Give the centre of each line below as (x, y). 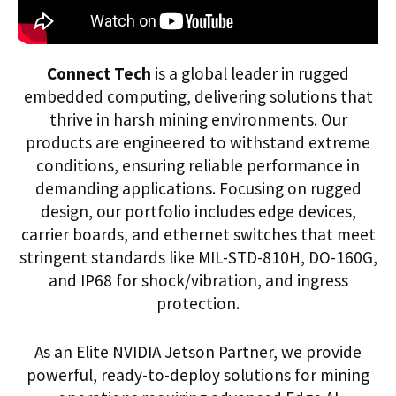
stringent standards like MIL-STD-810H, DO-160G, (198, 257)
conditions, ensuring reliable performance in (198, 165)
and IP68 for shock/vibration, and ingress (198, 280)
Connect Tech (99, 73)
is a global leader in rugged (250, 73)
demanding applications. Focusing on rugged (198, 188)
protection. (198, 303)
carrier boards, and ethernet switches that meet (198, 234)
